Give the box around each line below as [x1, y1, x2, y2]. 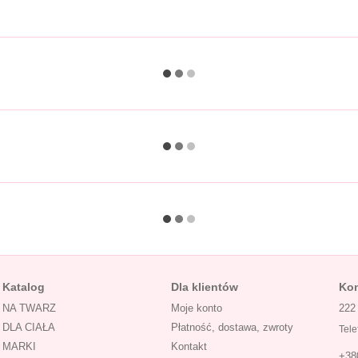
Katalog [2, 280, 45, 293]
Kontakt [170, 340, 207, 352]
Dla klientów [170, 280, 238, 293]
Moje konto [170, 302, 222, 314]
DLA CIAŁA [2, 321, 55, 333]
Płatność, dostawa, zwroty [170, 321, 293, 333]
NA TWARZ [2, 302, 56, 314]
